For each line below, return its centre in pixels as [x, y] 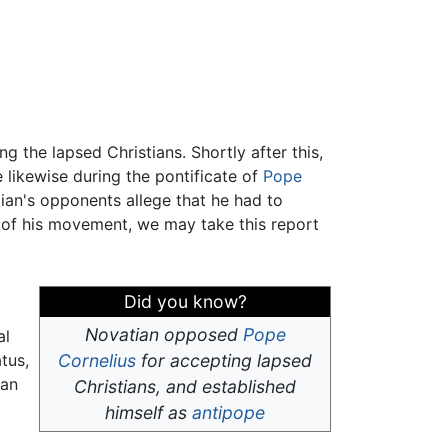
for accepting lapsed [224, 360]
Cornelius [97, 360]
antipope [228, 412]
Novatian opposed [163, 334]
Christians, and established [185, 386]
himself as [148, 412]
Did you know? [185, 301]
